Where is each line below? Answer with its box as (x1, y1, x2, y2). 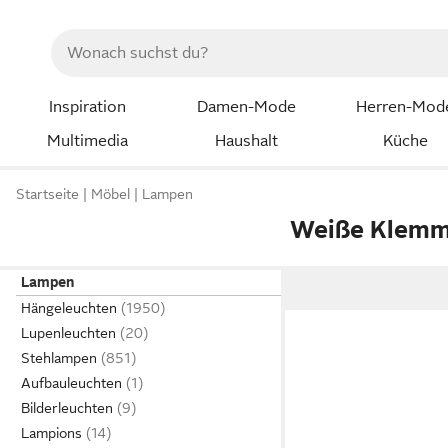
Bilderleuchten (21, 400, 113, 416)
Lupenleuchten (21, 325, 116, 341)
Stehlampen (21, 350, 97, 366)
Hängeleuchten (21, 300, 117, 316)
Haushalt (214, 131, 278, 150)
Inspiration (48, 98, 126, 116)
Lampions (21, 425, 82, 441)
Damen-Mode (196, 98, 296, 116)
